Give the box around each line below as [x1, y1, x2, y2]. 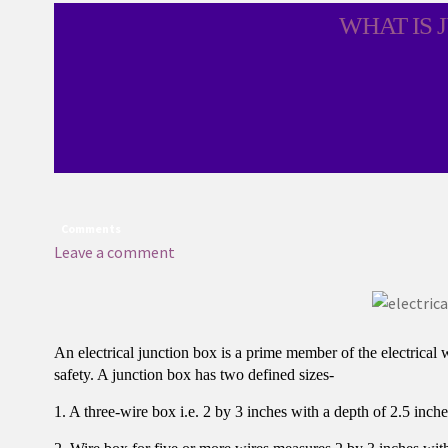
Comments [60, 221, 121, 237]
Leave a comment [53, 242, 175, 263]
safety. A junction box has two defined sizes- [53, 365, 334, 383]
